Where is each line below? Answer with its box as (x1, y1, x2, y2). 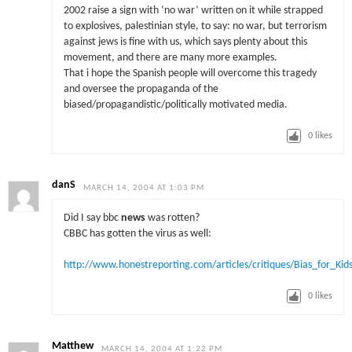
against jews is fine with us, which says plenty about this (63, 36, 307, 47)
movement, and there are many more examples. (63, 52, 277, 63)
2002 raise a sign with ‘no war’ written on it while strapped (63, 5, 323, 16)
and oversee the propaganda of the (63, 83, 218, 94)
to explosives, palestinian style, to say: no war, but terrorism (63, 20, 327, 31)
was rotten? (145, 212, 200, 223)
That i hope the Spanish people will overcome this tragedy (63, 68, 317, 79)
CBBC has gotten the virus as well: (63, 228, 211, 239)
